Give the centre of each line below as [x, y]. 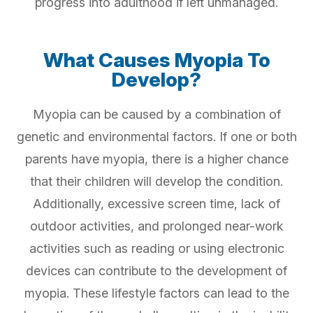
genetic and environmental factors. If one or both [156, 137]
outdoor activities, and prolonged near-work [156, 226]
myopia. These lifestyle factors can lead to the [156, 293]
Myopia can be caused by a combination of [156, 115]
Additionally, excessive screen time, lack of [156, 204]
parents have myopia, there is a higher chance [156, 159]
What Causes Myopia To [156, 60]
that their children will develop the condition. [156, 182]
